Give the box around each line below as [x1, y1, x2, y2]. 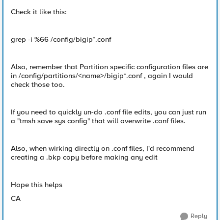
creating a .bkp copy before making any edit [11, 153, 158, 162]
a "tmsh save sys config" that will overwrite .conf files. [11, 116, 186, 125]
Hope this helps [11, 180, 62, 189]
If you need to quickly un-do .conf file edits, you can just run [11, 108, 206, 116]
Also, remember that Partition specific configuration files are [11, 62, 208, 71]
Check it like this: [11, 7, 67, 16]
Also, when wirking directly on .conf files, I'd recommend [11, 144, 194, 153]
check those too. [11, 80, 65, 89]
